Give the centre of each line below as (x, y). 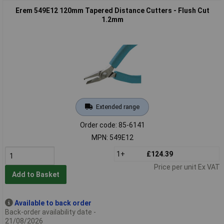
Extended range (117, 106)
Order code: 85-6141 (112, 125)
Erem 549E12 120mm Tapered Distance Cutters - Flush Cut (112, 10)
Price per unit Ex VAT (187, 167)
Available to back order (53, 203)
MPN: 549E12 (112, 137)
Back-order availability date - (50, 212)
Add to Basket (35, 175)
